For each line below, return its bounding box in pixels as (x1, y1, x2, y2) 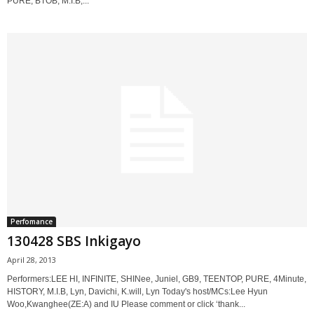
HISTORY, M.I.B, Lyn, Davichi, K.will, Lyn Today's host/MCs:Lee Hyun (7, 286, 268, 296)
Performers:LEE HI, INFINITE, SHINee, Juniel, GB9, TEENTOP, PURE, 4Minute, (7, 273, 306, 284)
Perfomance (11, 216, 53, 226)
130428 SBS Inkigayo (7, 231, 141, 250)
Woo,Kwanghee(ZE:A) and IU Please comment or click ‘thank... (7, 299, 245, 309)
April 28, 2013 (7, 254, 56, 265)
